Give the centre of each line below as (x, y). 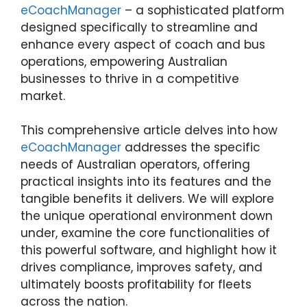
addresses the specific (191, 147)
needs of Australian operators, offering (135, 164)
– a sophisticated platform (203, 10)
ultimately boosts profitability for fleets (136, 284)
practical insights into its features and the (146, 182)
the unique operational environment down (147, 216)
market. (43, 96)
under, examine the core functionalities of (145, 233)
